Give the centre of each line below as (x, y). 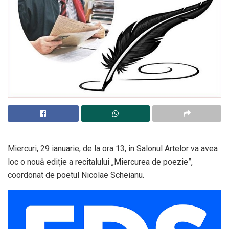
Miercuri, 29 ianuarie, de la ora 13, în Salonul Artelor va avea (113, 149)
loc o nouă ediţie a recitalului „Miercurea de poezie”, (100, 162)
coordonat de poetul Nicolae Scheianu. (76, 175)
